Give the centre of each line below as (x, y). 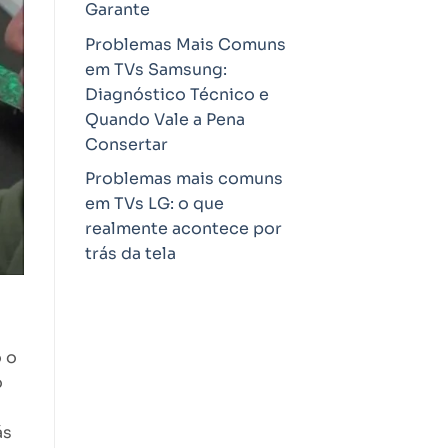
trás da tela (130, 254)
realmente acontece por (183, 229)
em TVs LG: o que (154, 204)
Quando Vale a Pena (164, 119)
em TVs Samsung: (155, 69)
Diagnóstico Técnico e (176, 94)
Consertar (126, 144)
